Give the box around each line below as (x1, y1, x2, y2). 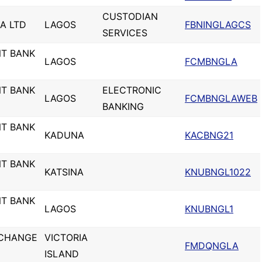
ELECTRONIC (102, 84, 161, 96)
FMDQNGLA (185, 240, 239, 251)
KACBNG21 (185, 129, 233, 141)
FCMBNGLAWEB (185, 92, 257, 104)
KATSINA (44, 166, 84, 178)
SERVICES (102, 27, 147, 39)
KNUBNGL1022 (185, 166, 251, 178)
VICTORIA (44, 232, 88, 243)
